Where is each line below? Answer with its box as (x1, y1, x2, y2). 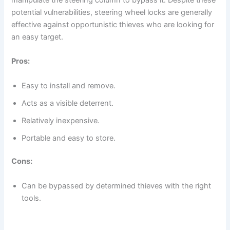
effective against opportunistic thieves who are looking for (11, 20, 215, 29)
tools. (22, 193, 42, 203)
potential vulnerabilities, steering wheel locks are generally (11, 7, 213, 17)
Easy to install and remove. (22, 81, 116, 90)
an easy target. (11, 32, 64, 42)
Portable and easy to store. (22, 133, 116, 143)
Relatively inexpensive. (22, 116, 100, 125)
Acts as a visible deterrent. (22, 98, 114, 108)
